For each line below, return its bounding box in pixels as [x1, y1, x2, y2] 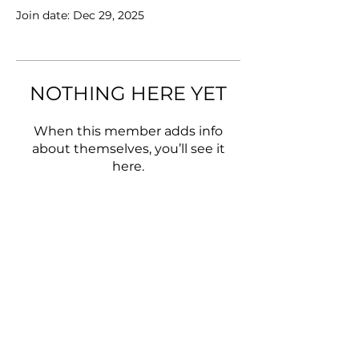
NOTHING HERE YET [30, 82, 227, 106]
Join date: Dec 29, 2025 [16, 8, 144, 23]
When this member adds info [34, 123, 223, 139]
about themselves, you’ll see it [31, 141, 225, 157]
